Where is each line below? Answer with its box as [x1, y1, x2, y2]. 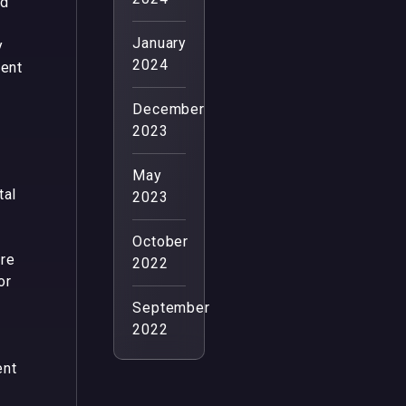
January [131, 34, 188, 52]
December [131, 101, 206, 118]
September [131, 299, 211, 316]
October [131, 233, 189, 250]
